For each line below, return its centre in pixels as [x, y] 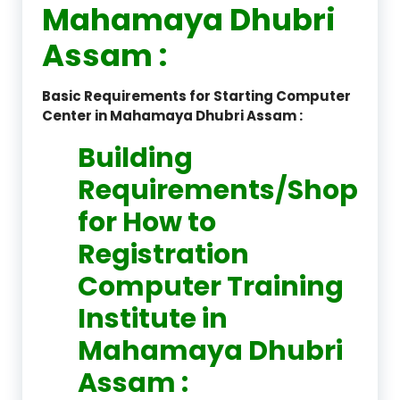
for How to [147, 222]
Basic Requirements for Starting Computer [196, 96]
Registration [163, 254]
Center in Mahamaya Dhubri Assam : [172, 115]
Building [135, 158]
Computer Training [211, 286]
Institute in [153, 318]
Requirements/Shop [218, 190]
